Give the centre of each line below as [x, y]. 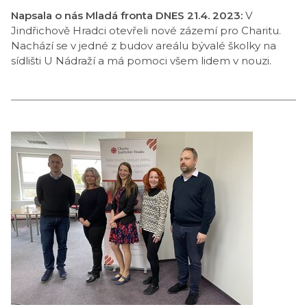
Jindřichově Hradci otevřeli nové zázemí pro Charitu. [146, 30]
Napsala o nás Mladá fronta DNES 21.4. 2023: [128, 15]
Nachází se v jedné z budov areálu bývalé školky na [144, 46]
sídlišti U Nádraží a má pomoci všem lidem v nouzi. [141, 61]
